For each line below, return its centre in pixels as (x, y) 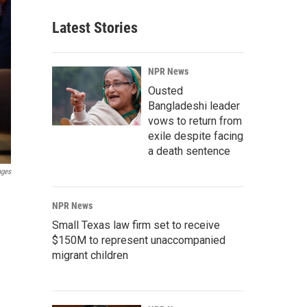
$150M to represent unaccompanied (139, 240)
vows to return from (195, 121)
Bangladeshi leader (194, 106)
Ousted (165, 91)
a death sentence (189, 151)
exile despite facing (196, 136)
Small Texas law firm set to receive (136, 225)
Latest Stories (95, 28)
